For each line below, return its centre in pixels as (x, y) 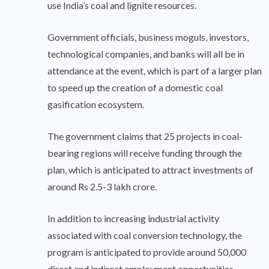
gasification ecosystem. (96, 104)
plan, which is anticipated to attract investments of (150, 170)
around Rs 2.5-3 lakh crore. (102, 187)
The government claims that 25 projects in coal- (145, 136)
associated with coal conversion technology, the (145, 235)
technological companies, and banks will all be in (146, 54)
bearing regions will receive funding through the (145, 153)
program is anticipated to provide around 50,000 (147, 252)
